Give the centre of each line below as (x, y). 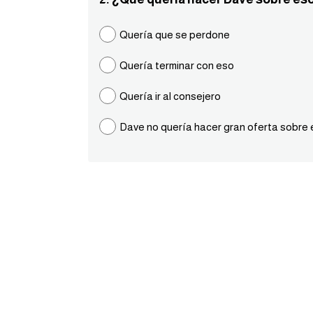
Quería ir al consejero (170, 96)
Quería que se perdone (175, 35)
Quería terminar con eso (177, 65)
